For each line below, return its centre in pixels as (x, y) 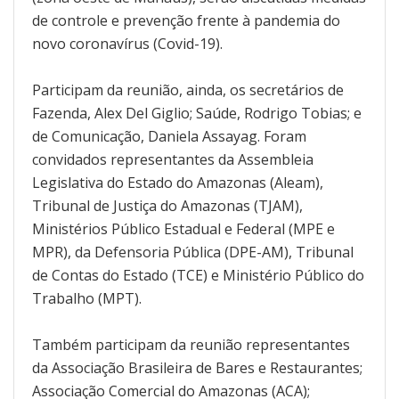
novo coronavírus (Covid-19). (127, 43)
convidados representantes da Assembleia (173, 159)
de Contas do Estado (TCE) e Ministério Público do (198, 275)
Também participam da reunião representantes (191, 344)
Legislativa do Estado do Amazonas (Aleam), (178, 182)
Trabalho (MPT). (87, 298)
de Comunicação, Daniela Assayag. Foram (169, 136)
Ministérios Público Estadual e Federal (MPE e (183, 228)
